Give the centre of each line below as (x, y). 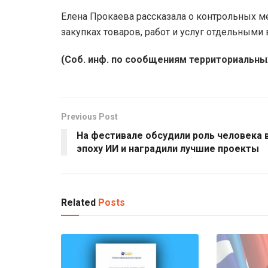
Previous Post (89, 116)
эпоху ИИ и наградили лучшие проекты (168, 148)
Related (78, 202)
